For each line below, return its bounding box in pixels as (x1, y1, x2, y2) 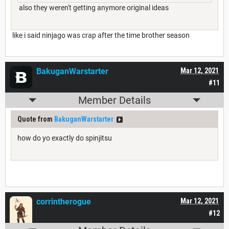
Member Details (78, 94, 151, 107)
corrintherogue (36, 197, 91, 207)
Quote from (17, 115, 54, 124)
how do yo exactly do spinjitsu (17, 134, 112, 143)
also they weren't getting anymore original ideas (17, 4, 169, 12)
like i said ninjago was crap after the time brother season (11, 31, 190, 40)
